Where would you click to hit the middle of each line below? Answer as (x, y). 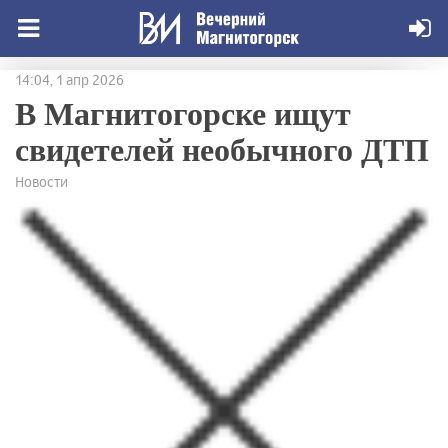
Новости (41, 181)
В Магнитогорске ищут (183, 112)
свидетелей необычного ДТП (222, 148)
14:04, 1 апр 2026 (69, 79)
